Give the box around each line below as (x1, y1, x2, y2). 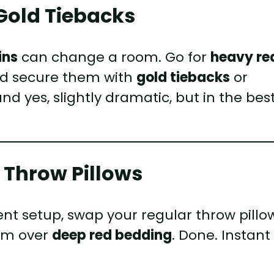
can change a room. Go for (18, 47, 211, 67)
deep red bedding (52, 225, 172, 245)
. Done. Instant (172, 225, 271, 245)
